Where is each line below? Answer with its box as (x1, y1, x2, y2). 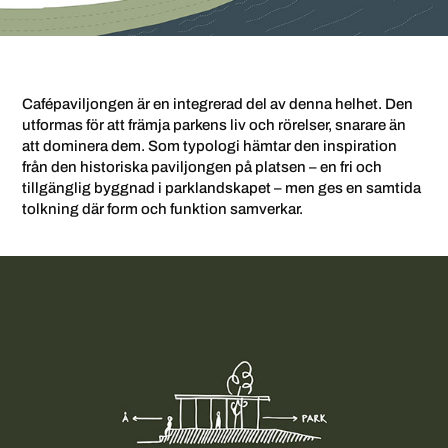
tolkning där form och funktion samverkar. (22, 197, 304, 220)
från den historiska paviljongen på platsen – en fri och (22, 155, 383, 178)
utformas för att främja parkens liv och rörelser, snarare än (22, 113, 407, 136)
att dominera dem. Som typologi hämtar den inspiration (22, 134, 398, 157)
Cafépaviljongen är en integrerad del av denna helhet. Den (22, 92, 414, 115)
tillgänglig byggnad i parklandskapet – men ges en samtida (22, 176, 422, 199)
